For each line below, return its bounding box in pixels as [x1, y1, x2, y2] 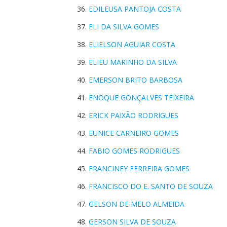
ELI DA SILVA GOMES [89, 22, 159, 31]
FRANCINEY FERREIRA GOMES [89, 164, 190, 173]
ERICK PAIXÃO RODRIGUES [89, 110, 178, 120]
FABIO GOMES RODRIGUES [89, 146, 180, 156]
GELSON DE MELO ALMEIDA [89, 199, 184, 209]
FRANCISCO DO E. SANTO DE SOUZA [89, 181, 213, 191]
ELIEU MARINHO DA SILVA [89, 57, 177, 67]
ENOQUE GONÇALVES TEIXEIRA [89, 93, 194, 102]
